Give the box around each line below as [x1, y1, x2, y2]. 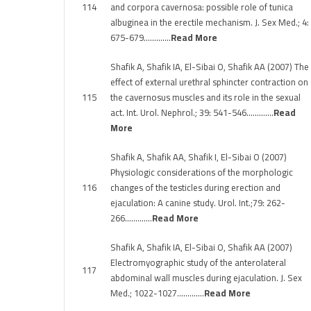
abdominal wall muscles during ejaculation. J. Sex [110, 269, 302, 286]
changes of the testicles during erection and [110, 179, 280, 196]
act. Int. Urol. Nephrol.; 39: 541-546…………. [110, 104, 274, 121]
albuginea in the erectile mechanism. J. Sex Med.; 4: [110, 14, 309, 31]
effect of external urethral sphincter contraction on [110, 74, 308, 90]
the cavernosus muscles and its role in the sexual [110, 89, 301, 106]
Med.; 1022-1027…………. [110, 285, 204, 301]
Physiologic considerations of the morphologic [110, 164, 293, 180]
